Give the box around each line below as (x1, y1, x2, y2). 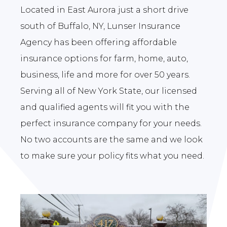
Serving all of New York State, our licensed (20, 86, 198, 96)
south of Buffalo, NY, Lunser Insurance (20, 21, 181, 31)
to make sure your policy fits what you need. (20, 150, 205, 161)
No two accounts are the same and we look (20, 134, 203, 144)
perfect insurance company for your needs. (20, 118, 202, 128)
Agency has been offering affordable (20, 37, 177, 47)
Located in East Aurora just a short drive (20, 5, 189, 15)
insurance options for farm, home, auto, (20, 53, 188, 63)
